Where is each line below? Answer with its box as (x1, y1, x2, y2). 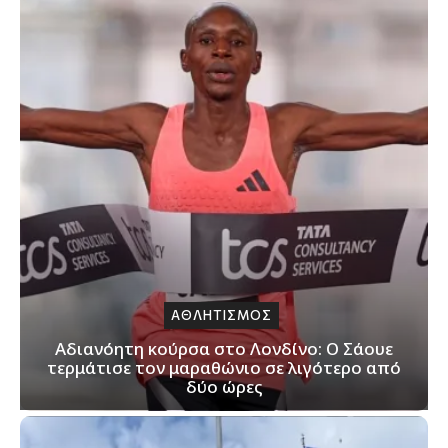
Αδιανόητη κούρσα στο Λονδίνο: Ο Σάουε (55, 336, 393, 360)
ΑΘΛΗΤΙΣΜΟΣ (171, 306, 272, 323)
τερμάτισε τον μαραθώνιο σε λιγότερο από (47, 355, 401, 379)
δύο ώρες (185, 374, 263, 398)
